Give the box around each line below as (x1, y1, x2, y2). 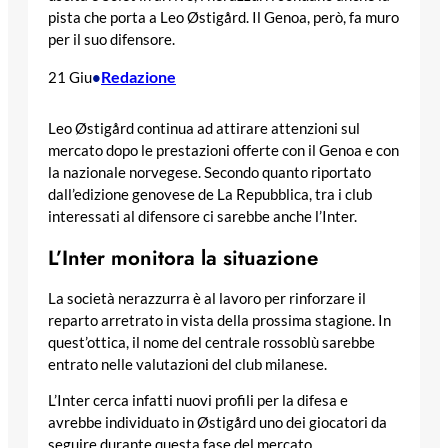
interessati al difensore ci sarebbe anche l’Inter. (48, 207, 357, 225)
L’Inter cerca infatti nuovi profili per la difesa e (48, 392, 348, 410)
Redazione (101, 67, 176, 87)
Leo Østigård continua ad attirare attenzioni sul (48, 119, 360, 137)
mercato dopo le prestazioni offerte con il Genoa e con (48, 141, 399, 159)
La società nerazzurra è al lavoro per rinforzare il (48, 289, 366, 307)
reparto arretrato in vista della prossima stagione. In (48, 311, 391, 329)
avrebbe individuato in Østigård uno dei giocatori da (48, 414, 387, 432)
